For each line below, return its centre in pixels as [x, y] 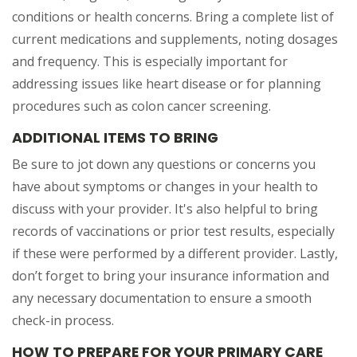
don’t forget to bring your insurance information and [171, 276]
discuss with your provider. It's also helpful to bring [165, 209]
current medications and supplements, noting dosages [175, 39]
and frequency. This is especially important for [150, 61]
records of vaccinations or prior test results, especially [173, 231]
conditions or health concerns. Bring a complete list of [173, 17]
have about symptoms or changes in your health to [165, 186]
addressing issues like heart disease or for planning [167, 84]
